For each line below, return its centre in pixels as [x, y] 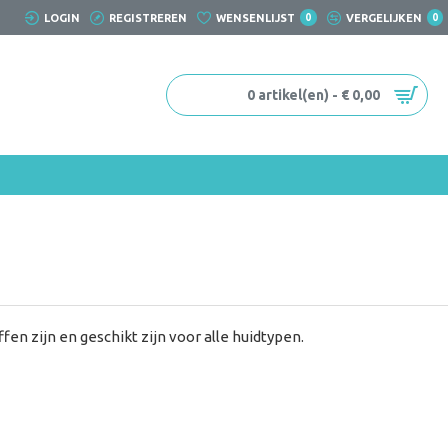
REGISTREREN [148, 17]
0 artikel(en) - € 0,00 [313, 94]
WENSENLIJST [255, 17]
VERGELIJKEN [383, 17]
